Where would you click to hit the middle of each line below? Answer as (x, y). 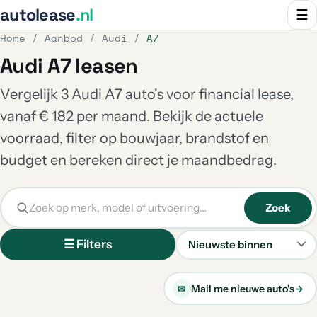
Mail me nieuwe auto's (242, 288)
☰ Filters (88, 244)
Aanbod (64, 38)
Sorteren (202, 254)
